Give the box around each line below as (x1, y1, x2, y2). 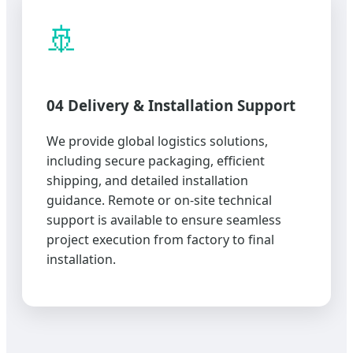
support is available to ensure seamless (46, 210, 281, 229)
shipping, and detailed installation (46, 171, 248, 189)
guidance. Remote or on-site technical (46, 191, 272, 209)
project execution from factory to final (46, 230, 274, 248)
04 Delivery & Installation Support (46, 95, 295, 116)
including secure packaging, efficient (46, 151, 265, 169)
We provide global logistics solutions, (46, 132, 268, 150)
